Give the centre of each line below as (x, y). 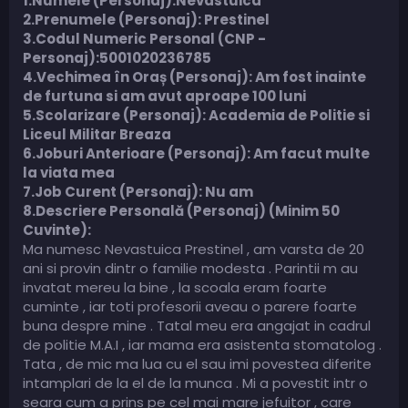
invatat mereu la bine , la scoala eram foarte (175, 287)
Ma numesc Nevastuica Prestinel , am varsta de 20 (194, 249)
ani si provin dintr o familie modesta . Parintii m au (190, 268)
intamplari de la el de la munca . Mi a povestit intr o (195, 382)
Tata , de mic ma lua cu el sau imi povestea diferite (197, 363)
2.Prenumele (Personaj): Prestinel (146, 19)
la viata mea (69, 172)
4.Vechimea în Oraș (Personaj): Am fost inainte (194, 76)
